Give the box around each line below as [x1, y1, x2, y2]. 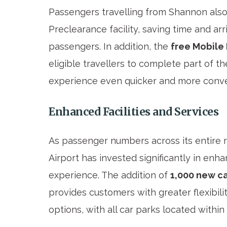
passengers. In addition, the [49, 41, 171, 52]
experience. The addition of [49, 170, 170, 181]
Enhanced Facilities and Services [49, 105, 218, 119]
